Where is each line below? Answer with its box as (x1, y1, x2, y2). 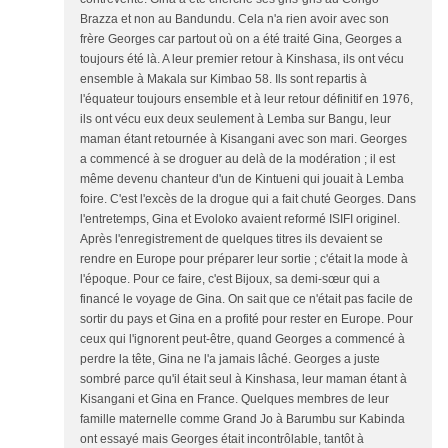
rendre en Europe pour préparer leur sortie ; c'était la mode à (80, 251, 408, 266)
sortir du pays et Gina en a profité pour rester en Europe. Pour (80, 311, 413, 326)
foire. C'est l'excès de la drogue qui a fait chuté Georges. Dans (80, 191, 416, 206)
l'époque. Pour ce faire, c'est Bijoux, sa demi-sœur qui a (80, 271, 380, 286)
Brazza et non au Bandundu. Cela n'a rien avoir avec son (80, 11, 389, 26)
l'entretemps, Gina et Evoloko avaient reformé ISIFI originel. (80, 211, 400, 226)
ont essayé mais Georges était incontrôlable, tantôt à (80, 431, 364, 446)
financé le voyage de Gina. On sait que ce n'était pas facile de (80, 291, 413, 306)
